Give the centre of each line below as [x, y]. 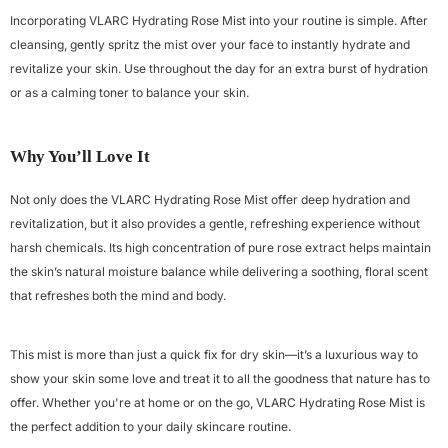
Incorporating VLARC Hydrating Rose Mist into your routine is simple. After [219, 20]
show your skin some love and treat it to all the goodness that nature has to [220, 378]
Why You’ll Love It [80, 156]
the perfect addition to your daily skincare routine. [150, 426]
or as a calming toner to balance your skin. [129, 92]
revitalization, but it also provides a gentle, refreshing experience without [215, 223]
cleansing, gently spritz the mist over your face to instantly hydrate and [210, 44]
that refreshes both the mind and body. [118, 295]
